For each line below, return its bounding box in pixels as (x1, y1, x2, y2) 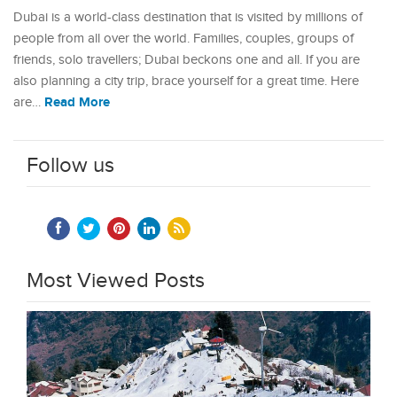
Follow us (27, 153, 114, 178)
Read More (44, 94, 110, 111)
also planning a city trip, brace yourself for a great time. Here (13, 74, 359, 89)
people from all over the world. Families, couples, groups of (13, 31, 354, 46)
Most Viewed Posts (27, 269, 205, 293)
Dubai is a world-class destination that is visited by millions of (13, 10, 362, 25)
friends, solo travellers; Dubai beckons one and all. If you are (13, 52, 360, 67)
